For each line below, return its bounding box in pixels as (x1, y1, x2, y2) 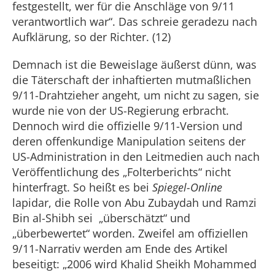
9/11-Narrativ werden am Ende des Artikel (12, 241, 228, 256)
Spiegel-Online (152, 180, 222, 195)
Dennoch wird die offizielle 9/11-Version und (12, 118, 242, 133)
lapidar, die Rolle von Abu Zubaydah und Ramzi (12, 195, 257, 210)
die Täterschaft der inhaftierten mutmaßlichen (12, 72, 251, 87)
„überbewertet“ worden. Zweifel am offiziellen (12, 226, 248, 241)
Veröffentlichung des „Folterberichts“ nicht (12, 165, 231, 179)
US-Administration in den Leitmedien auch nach (12, 149, 260, 164)
